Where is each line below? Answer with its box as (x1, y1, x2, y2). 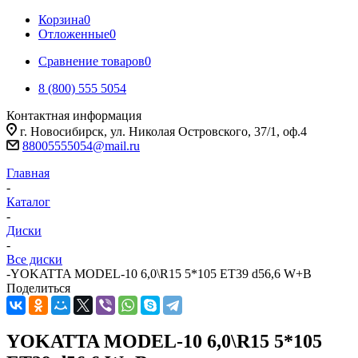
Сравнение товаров (38, 54, 145, 68)
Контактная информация (6, 109, 141, 122)
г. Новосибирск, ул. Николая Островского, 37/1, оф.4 (20, 125, 307, 138)
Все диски (6, 253, 62, 266)
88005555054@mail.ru (22, 139, 140, 153)
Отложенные (38, 27, 109, 41)
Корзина (38, 13, 84, 26)
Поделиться (6, 281, 70, 295)
